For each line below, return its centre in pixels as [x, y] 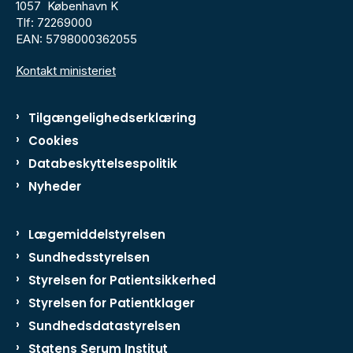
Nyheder [55, 186]
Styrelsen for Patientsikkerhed [122, 280]
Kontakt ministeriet [66, 71]
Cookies [54, 140]
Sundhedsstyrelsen [89, 257]
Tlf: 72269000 [54, 23]
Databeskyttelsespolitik [103, 163]
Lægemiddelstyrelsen [97, 234]
